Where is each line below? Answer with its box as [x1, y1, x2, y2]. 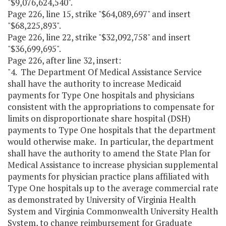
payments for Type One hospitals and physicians [8, 89, 194, 101]
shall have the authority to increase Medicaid [8, 78, 182, 90]
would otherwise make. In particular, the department [8, 136, 214, 148]
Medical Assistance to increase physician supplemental [8, 159, 218, 171]
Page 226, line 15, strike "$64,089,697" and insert [8, 8, 191, 20]
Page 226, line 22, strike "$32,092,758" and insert [8, 31, 191, 43]
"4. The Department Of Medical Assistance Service [8, 66, 202, 78]
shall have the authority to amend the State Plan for [8, 147, 210, 159]
